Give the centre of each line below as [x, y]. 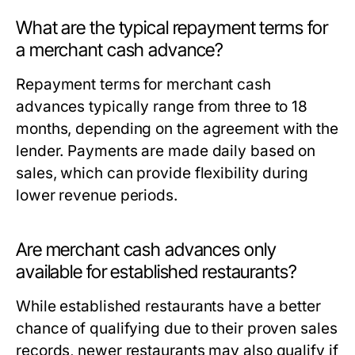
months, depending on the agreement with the [177, 129]
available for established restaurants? [157, 272]
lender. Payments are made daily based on [166, 151]
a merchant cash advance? [120, 50]
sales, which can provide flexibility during [162, 173]
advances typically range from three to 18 [162, 107]
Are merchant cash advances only [146, 250]
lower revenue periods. [97, 195]
